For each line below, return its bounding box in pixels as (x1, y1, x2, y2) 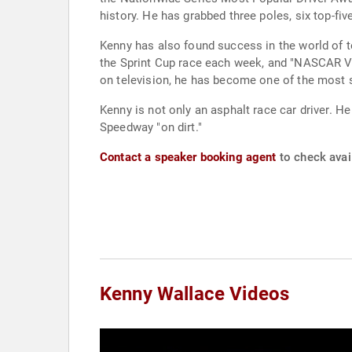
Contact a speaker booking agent (100, 150, 277, 164)
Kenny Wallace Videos (100, 283, 290, 305)
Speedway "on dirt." (100, 120, 202, 134)
